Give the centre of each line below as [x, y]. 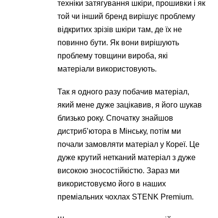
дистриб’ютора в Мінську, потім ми [119, 131]
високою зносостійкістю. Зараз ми [119, 171]
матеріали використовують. [107, 69]
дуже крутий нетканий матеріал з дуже [127, 158]
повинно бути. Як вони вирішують [118, 43]
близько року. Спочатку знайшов [116, 118]
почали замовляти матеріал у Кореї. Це [129, 145]
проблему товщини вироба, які [113, 56]
